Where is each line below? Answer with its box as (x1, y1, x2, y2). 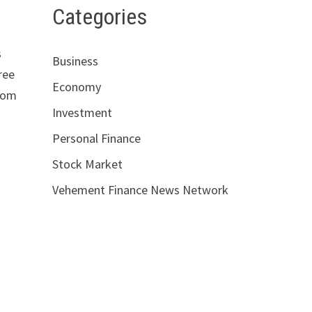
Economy (52, 79, 101, 95)
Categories (52, 3, 147, 30)
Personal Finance (52, 130, 141, 147)
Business (52, 53, 98, 70)
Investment (52, 104, 112, 121)
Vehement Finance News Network (52, 182, 228, 198)
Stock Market (52, 156, 123, 173)
